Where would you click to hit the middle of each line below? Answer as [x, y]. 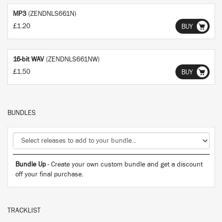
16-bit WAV [28, 59]
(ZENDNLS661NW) [73, 59]
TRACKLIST [24, 211]
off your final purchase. [49, 174]
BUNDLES [22, 113]
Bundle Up [30, 165]
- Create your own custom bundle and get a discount [124, 165]
